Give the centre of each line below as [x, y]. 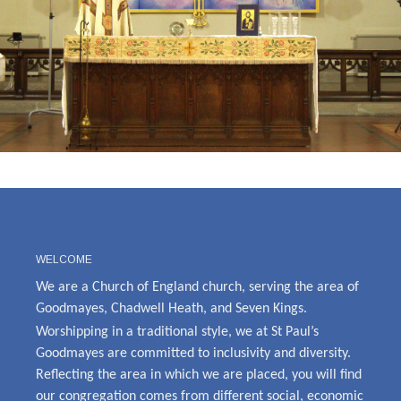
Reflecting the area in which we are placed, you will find [199, 375]
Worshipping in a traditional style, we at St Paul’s [177, 332]
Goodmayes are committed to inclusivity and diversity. [195, 353]
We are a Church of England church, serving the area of [197, 287]
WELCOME [64, 259]
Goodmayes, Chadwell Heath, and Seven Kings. [171, 308]
